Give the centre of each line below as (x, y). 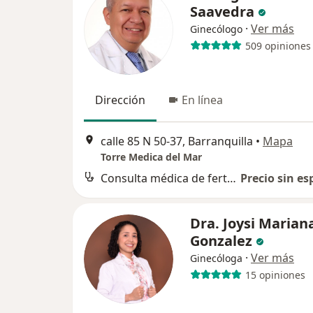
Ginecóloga (216, 259)
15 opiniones (275, 275)
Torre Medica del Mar (151, 157)
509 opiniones (278, 45)
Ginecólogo (216, 29)
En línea (202, 100)
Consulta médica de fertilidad (232, 179)
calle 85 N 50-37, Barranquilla (177, 141)
